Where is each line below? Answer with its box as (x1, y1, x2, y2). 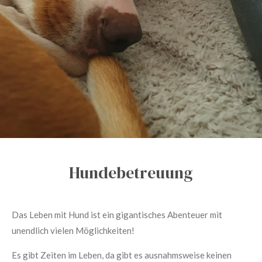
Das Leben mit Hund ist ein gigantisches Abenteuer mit (12, 209, 222, 220)
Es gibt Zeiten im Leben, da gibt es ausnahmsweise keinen (12, 250, 232, 260)
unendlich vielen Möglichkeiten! (12, 225, 135, 236)
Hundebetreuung (69, 161, 193, 184)
